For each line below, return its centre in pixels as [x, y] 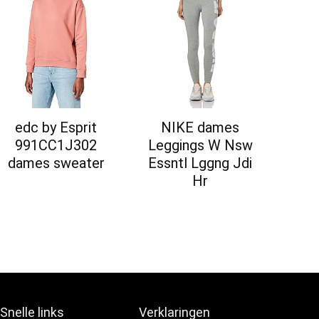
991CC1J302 [56, 146]
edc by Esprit [56, 128]
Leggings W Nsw [200, 146]
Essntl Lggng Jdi [200, 163]
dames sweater [56, 163]
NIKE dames [200, 128]
